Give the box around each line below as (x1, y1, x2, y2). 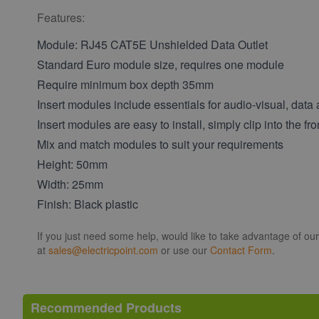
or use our (158, 243, 210, 258)
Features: (37, 9, 85, 26)
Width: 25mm (37, 176, 103, 193)
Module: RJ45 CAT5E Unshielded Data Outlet (37, 36, 268, 53)
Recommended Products (31, 298, 182, 318)
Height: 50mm (37, 156, 108, 173)
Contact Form (210, 243, 272, 258)
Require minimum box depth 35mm (37, 76, 214, 93)
